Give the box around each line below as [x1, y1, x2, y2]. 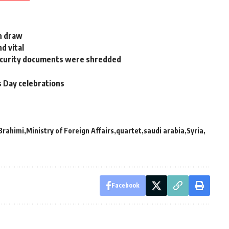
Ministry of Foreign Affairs [26, 126, 114, 135]
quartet [116, 126, 142, 135]
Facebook [111, 181, 140, 189]
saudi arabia [144, 126, 185, 135]
